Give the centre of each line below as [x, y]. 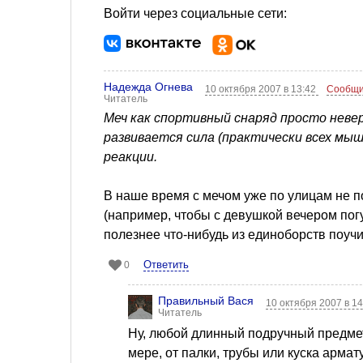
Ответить [166, 264]
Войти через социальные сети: [195, 13]
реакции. [130, 156]
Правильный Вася [206, 300]
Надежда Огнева [148, 86]
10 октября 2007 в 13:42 [262, 89]
